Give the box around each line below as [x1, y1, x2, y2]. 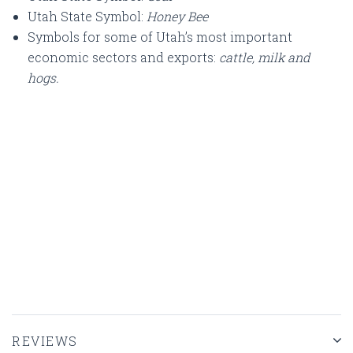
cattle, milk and [219, 48, 310, 65]
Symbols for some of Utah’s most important [28, 28, 292, 45]
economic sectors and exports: [28, 48, 219, 65]
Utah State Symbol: [28, 7, 147, 24]
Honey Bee [147, 7, 208, 24]
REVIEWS [12, 332, 78, 349]
